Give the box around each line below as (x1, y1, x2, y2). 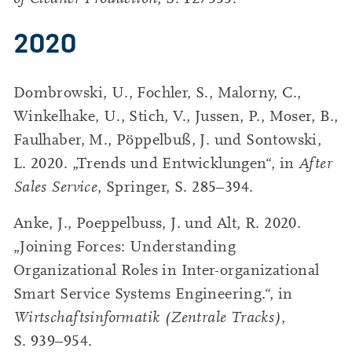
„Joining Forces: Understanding (13, 238, 236, 256)
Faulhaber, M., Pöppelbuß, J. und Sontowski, (13, 130, 322, 148)
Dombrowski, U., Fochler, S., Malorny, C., (13, 83, 302, 101)
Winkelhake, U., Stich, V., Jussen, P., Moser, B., (13, 107, 339, 125)
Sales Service (13, 178, 98, 196)
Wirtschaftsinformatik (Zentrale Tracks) (13, 309, 281, 327)
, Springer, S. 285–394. (97, 178, 254, 196)
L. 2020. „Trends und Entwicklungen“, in (13, 154, 299, 172)
